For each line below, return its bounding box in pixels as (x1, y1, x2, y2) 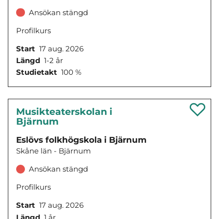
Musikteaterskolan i (16, 106, 112, 118)
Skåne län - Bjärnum (16, 146, 91, 156)
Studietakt (16, 67, 57, 77)
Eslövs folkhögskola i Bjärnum (16, 135, 147, 145)
